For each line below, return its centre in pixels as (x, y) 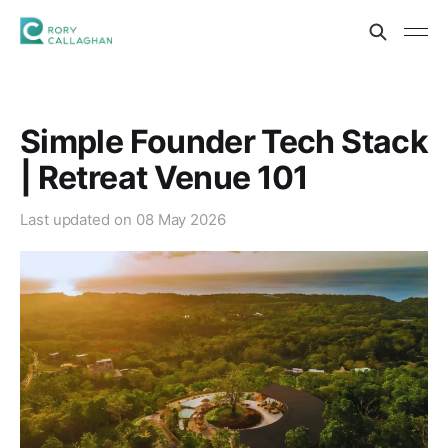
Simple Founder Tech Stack (224, 141)
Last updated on (78, 219)
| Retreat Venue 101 (164, 177)
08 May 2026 (180, 219)
